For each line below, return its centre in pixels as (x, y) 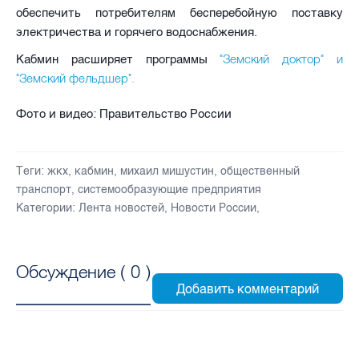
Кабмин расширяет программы (112, 59)
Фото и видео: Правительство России (124, 113)
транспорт (44, 189)
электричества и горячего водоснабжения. (137, 32)
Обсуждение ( (73, 272)
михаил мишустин (167, 171)
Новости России (214, 208)
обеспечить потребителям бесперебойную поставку (179, 12)
